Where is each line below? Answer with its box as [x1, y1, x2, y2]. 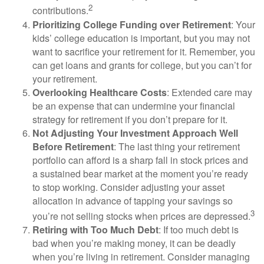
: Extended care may [167, 85, 252, 99]
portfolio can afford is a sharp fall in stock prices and [32, 153, 248, 167]
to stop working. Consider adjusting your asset [32, 180, 225, 194]
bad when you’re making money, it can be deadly [32, 236, 236, 250]
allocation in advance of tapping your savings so [32, 193, 233, 207]
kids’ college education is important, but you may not [32, 31, 250, 45]
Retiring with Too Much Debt [32, 222, 159, 236]
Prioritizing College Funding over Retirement [32, 17, 231, 31]
